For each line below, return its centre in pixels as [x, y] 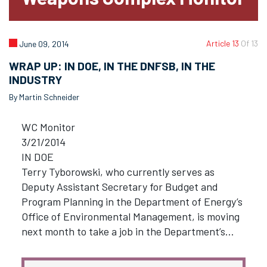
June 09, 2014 [43, 44]
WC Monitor [48, 127]
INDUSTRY [35, 80]
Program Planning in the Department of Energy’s [132, 201]
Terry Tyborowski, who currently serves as [118, 171]
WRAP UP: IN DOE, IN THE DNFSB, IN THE [112, 66]
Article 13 [223, 44]
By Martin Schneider [44, 97]
